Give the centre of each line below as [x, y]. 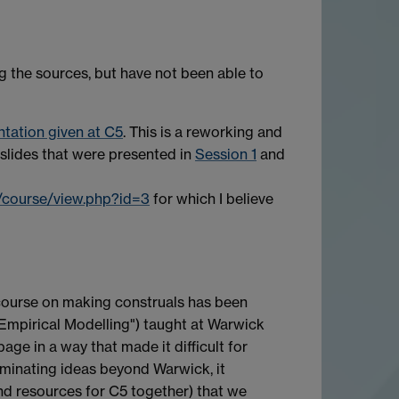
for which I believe [212, 199]
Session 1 [226, 155]
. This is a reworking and [203, 132]
